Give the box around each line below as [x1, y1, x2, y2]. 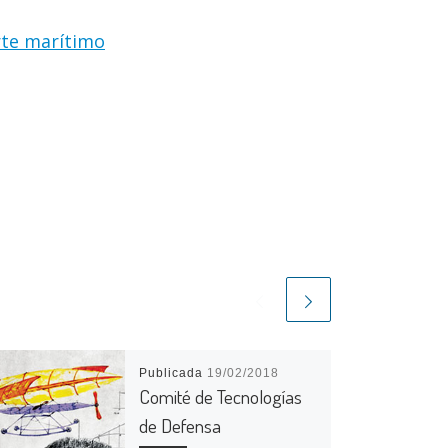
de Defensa [138, 413, 221, 439]
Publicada [138, 366, 207, 381]
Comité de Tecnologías [138, 384, 302, 410]
